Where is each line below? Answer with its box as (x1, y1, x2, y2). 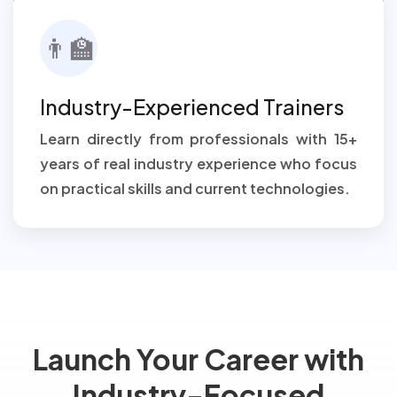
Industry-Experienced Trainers (40, 94, 344, 120)
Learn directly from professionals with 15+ (40, 129, 357, 148)
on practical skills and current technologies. (40, 179, 350, 198)
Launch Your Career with (33, 341, 364, 377)
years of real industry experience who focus (40, 154, 357, 173)
